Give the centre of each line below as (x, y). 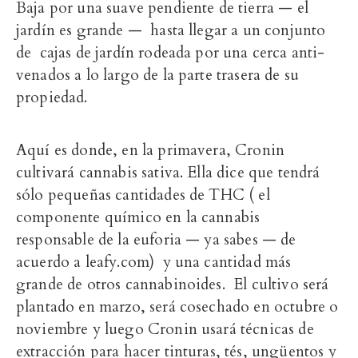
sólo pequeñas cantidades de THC (130, 195)
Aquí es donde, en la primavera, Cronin (151, 150)
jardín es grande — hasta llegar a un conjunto (171, 30)
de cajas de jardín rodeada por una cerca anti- (171, 52)
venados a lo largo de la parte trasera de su (158, 75)
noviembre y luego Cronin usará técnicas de (165, 329)
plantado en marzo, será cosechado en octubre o (177, 306)
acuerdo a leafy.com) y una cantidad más (154, 262)
